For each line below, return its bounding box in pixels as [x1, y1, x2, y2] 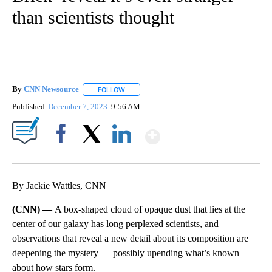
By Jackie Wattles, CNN [12, 180, 106, 191]
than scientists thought [12, 7, 174, 28]
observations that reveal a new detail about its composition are [12, 233, 248, 243]
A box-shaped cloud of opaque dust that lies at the [55, 203, 245, 214]
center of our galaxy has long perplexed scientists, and [12, 218, 219, 229]
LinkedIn [107, 149, 136, 159]
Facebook [47, 149, 80, 159]
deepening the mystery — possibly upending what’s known [12, 247, 239, 258]
